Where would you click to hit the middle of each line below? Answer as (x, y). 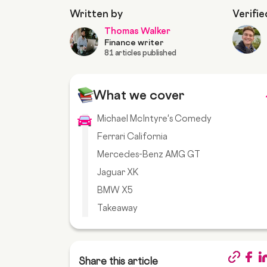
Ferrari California (132, 136)
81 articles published (140, 53)
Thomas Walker (137, 31)
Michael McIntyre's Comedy (154, 119)
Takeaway (117, 208)
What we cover (139, 95)
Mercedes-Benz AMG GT (149, 154)
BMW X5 (115, 190)
